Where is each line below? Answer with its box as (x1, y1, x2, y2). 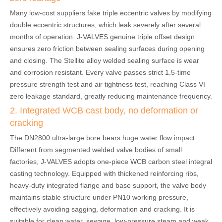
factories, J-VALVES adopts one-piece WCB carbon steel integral (10, 158, 212, 166)
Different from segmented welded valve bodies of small (10, 146, 182, 154)
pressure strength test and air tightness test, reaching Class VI (10, 80, 205, 89)
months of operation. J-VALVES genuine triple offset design (10, 33, 195, 41)
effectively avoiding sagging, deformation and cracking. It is (10, 205, 195, 214)
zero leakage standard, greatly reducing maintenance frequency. (10, 92, 212, 101)
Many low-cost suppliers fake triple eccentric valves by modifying (10, 9, 212, 17)
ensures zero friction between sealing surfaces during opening (10, 45, 205, 53)
